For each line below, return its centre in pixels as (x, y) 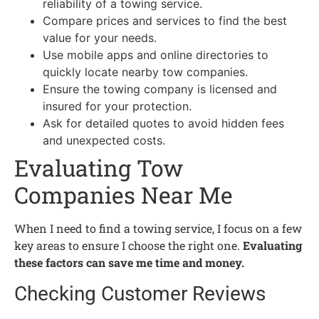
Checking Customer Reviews (140, 293)
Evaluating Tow (99, 168)
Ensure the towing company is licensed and (160, 89)
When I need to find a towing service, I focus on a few (158, 229)
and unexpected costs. (104, 141)
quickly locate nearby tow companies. (145, 72)
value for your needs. (100, 38)
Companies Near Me (124, 195)
